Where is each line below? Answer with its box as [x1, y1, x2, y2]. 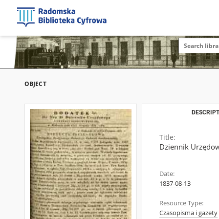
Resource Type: [159, 199, 203, 207]
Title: [159, 132, 175, 142]
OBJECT [24, 80, 46, 88]
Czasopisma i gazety [159, 209, 218, 217]
